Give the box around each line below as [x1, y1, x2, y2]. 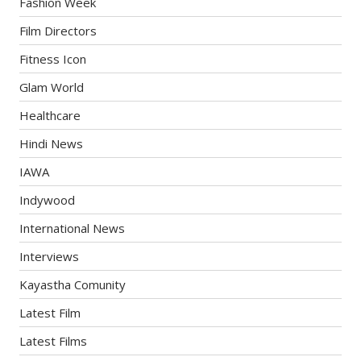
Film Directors [19, 22, 98, 39]
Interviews [19, 247, 80, 264]
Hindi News [19, 135, 84, 151]
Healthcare [19, 106, 81, 123]
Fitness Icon [19, 50, 87, 67]
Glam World [19, 78, 85, 95]
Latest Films [19, 332, 88, 349]
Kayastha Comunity [19, 276, 127, 293]
